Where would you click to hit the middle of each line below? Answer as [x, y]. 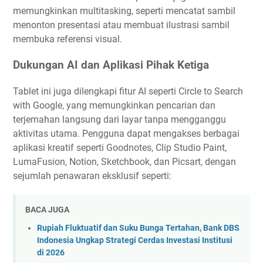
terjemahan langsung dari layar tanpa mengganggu [119, 119]
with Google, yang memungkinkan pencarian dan [114, 105]
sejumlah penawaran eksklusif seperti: [92, 176]
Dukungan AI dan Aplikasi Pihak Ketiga [111, 65]
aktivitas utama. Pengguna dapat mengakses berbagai [126, 133]
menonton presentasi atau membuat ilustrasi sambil [121, 25]
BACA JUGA [47, 210]
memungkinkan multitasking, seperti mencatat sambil [124, 11]
